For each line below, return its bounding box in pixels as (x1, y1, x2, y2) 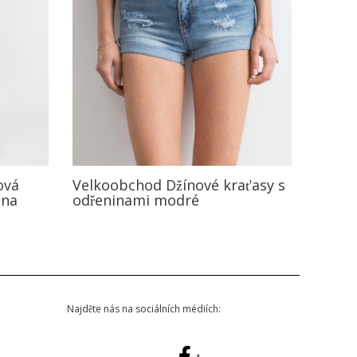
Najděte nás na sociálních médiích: (66, 301, 221, 316)
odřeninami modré (73, 190, 199, 210)
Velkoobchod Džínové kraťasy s (73, 175, 285, 194)
